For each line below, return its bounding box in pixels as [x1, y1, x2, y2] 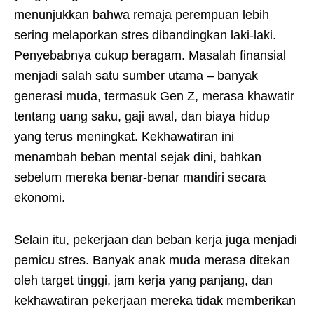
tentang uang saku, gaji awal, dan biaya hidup [14, 109, 270, 123]
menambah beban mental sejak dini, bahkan [14, 149, 261, 164]
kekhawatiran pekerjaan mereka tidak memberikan [14, 294, 296, 308]
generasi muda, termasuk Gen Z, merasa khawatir [14, 88, 294, 103]
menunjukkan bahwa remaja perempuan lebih [14, 7, 269, 22]
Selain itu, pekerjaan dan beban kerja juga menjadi [14, 233, 297, 247]
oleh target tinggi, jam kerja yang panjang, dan [14, 273, 273, 288]
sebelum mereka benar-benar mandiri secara [14, 170, 266, 184]
